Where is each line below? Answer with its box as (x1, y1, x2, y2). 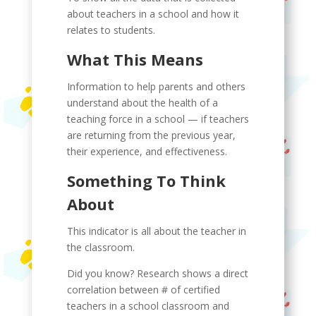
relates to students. (66, 23, 155, 37)
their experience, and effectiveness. (66, 145, 227, 158)
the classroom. (66, 241, 135, 254)
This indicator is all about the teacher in (66, 224, 246, 238)
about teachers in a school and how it (66, 7, 239, 20)
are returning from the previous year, (66, 128, 236, 142)
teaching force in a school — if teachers (66, 112, 249, 126)
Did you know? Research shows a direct (66, 267, 248, 280)
